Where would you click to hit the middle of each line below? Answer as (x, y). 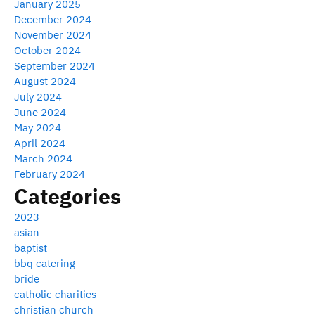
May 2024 (38, 127)
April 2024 (40, 143)
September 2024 (54, 65)
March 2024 (43, 158)
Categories (67, 195)
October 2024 (47, 50)
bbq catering (45, 263)
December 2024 (53, 19)
